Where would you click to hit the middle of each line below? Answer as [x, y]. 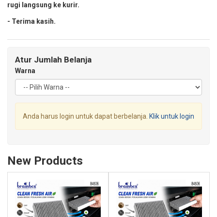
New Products [45, 161]
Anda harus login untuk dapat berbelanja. [86, 116]
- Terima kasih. [31, 22]
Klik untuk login [172, 116]
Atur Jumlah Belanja [53, 60]
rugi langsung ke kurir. [43, 5]
